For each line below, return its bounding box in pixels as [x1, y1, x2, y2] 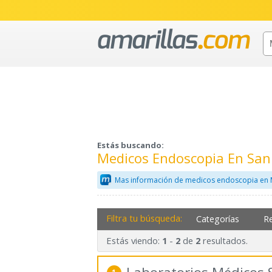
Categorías [196, 212, 240, 225]
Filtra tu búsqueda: [106, 211, 182, 224]
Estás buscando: [97, 140, 164, 151]
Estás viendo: [106, 234, 162, 247]
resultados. [200, 234, 248, 247]
